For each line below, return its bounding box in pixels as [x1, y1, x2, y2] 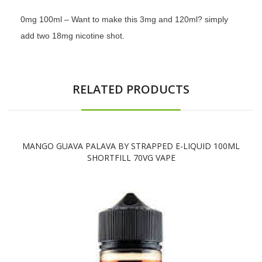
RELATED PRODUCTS [73, 81, 189, 97]
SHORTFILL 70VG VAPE [87, 151, 175, 163]
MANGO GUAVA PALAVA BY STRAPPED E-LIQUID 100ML [22, 140, 240, 151]
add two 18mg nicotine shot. [20, 30, 125, 40]
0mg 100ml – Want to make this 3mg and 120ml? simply [20, 14, 228, 24]
